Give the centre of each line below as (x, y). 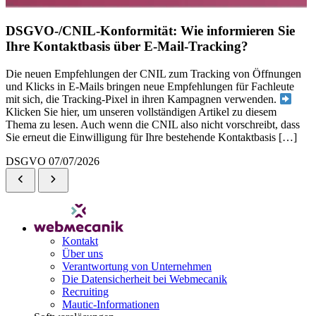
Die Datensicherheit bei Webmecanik (145, 279)
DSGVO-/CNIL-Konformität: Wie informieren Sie (150, 31)
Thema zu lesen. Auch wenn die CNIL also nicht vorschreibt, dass (153, 125)
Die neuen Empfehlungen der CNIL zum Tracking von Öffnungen (153, 74)
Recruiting (85, 292)
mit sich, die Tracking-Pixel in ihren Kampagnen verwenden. (142, 99)
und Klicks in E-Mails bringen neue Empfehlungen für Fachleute (150, 87)
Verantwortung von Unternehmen (137, 267)
